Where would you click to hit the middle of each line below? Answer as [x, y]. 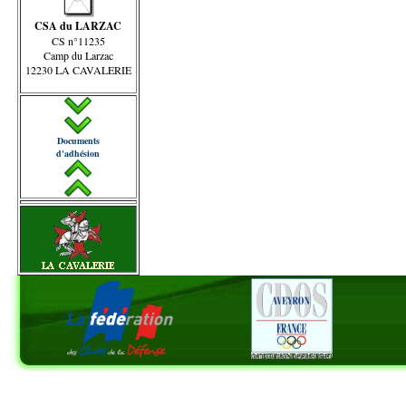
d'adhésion [78, 154]
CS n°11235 [78, 40]
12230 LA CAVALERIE [78, 69]
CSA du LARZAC [78, 25]
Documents [78, 141]
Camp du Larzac [78, 55]
